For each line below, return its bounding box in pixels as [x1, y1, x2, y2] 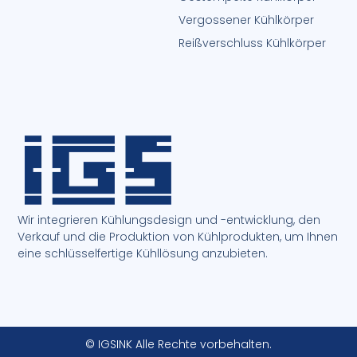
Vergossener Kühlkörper [178, 11, 314, 28]
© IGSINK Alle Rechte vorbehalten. [85, 336, 272, 353]
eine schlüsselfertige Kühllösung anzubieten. [18, 245, 269, 262]
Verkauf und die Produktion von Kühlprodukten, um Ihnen [18, 229, 339, 245]
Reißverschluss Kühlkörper [178, 34, 326, 51]
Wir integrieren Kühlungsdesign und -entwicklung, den [18, 212, 321, 229]
